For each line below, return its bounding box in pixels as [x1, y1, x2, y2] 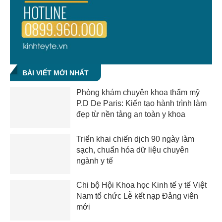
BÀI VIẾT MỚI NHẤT [22, 68, 89, 77]
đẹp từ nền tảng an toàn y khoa [76, 110, 186, 118]
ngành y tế [76, 156, 113, 165]
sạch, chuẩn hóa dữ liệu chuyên [76, 145, 189, 154]
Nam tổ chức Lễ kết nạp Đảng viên [76, 192, 199, 201]
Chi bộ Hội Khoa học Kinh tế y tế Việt [76, 181, 207, 190]
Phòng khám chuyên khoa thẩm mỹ [76, 88, 200, 97]
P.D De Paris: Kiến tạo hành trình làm [76, 99, 207, 108]
